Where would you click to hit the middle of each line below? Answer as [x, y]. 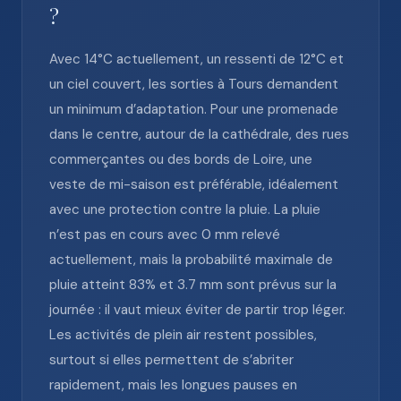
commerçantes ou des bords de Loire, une [181, 159]
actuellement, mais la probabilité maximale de [191, 260]
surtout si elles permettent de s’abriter [171, 360]
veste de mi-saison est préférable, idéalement [194, 184]
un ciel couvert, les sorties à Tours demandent [194, 84]
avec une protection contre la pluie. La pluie [185, 209]
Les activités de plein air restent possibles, [183, 335]
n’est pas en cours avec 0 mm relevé [165, 235]
